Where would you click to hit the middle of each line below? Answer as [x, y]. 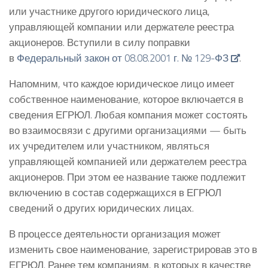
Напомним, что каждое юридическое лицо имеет [122, 83]
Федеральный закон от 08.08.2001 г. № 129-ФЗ [123, 58]
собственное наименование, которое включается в [126, 99]
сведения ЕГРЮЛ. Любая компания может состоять [128, 114]
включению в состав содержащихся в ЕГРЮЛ [115, 192]
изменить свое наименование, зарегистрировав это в [133, 249]
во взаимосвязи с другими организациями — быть [128, 130]
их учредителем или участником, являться [109, 145]
